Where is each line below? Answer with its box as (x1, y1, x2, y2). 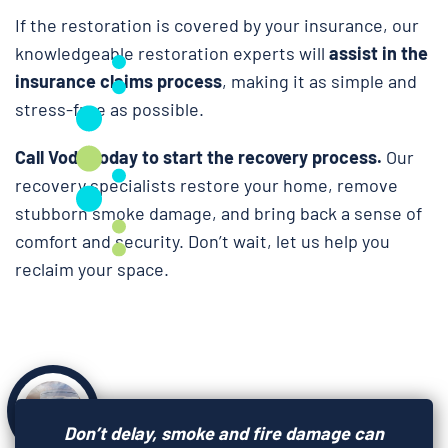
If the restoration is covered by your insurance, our (15, 13, 419, 36)
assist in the (329, 41, 428, 64)
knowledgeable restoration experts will (15, 41, 329, 64)
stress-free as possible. (15, 97, 204, 120)
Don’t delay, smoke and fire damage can (64, 421, 384, 444)
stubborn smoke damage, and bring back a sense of (15, 201, 422, 224)
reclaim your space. (15, 257, 169, 280)
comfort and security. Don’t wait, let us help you (15, 229, 390, 252)
